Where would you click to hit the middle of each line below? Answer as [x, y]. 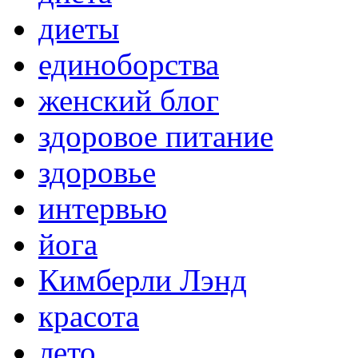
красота [89, 316]
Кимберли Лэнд [143, 280]
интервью [103, 209]
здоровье [97, 173]
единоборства [129, 65]
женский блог [129, 101]
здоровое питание [156, 137]
